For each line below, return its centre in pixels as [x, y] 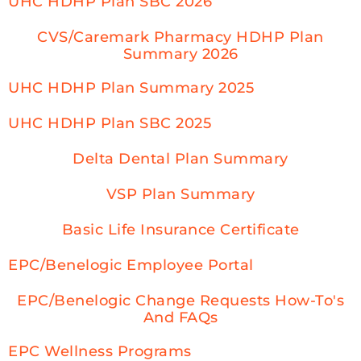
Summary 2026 [180, 54]
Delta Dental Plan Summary [180, 158]
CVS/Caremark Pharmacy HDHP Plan [180, 37]
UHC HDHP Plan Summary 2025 [131, 87]
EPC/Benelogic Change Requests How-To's [180, 300]
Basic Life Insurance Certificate [180, 229]
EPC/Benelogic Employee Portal [131, 265]
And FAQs [180, 317]
